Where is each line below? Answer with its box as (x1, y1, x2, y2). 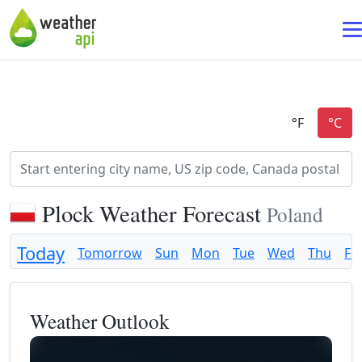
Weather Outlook (30, 307, 170, 335)
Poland (267, 200, 323, 228)
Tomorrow (78, 244, 142, 262)
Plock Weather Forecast (42, 198, 267, 229)
